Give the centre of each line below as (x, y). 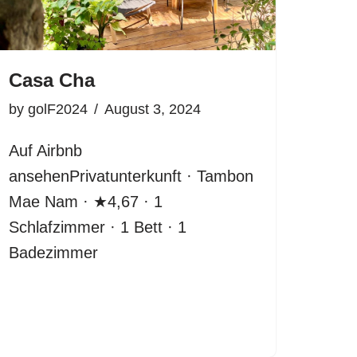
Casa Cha (52, 80)
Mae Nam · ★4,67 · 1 (86, 201)
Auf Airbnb (45, 150)
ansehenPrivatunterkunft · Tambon (131, 176)
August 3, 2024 (153, 109)
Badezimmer (53, 252)
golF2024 (58, 109)
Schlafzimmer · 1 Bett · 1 (98, 227)
